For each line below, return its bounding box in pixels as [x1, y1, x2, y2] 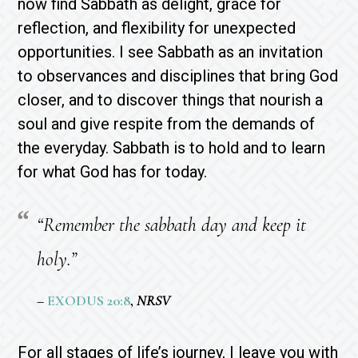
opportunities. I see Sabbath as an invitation [18, 42, 324, 62]
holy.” [37, 247, 78, 271]
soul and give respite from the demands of [18, 113, 316, 133]
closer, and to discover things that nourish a [18, 89, 324, 109]
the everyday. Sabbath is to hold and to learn [18, 137, 326, 157]
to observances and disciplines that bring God [18, 66, 339, 86]
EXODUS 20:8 [47, 291, 131, 309]
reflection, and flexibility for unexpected [18, 18, 296, 38]
